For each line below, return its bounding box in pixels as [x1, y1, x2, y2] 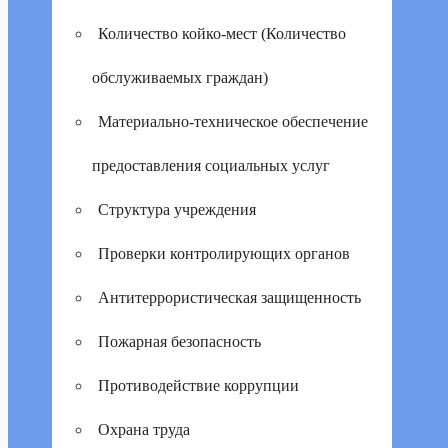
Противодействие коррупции [98, 377, 299, 394]
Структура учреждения [98, 201, 256, 218]
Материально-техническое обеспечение [98, 113, 368, 130]
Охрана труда [98, 421, 190, 438]
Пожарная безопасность [98, 333, 261, 350]
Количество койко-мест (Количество [98, 25, 346, 42]
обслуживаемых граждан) [92, 69, 268, 86]
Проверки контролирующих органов [98, 245, 350, 262]
